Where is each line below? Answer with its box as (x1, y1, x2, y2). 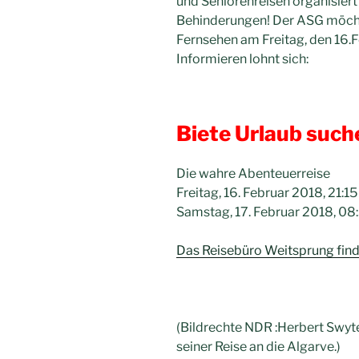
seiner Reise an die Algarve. (176, 338, 337, 354)
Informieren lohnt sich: (176, 51, 309, 67)
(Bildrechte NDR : (176, 319, 277, 335)
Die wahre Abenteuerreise (176, 165, 330, 181)
